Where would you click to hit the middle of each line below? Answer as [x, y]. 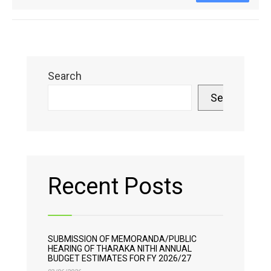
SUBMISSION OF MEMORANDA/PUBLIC [122, 239]
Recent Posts [116, 186]
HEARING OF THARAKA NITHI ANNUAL [120, 249]
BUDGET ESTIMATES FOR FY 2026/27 [119, 258]
